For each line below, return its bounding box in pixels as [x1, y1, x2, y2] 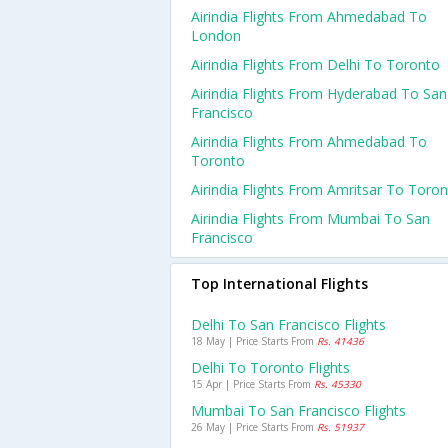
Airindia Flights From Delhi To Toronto [191, 55, 440, 74]
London [191, 26, 241, 45]
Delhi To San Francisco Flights [191, 315, 386, 334]
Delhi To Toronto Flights [191, 358, 350, 377]
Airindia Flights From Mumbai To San [191, 209, 430, 228]
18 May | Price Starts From [191, 334, 317, 348]
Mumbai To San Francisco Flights [191, 401, 406, 420]
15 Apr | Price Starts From [191, 377, 314, 391]
